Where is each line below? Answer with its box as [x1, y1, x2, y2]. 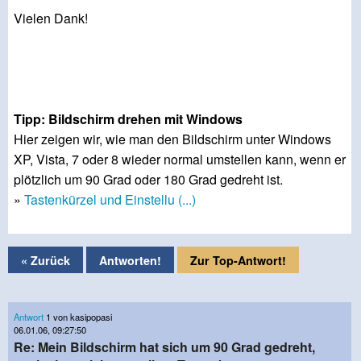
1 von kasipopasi [44, 309, 112, 323]
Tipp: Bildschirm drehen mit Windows [14, 110, 243, 129]
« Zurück [21, 251, 70, 268]
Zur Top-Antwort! [190, 251, 286, 268]
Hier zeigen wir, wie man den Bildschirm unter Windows [14, 130, 331, 149]
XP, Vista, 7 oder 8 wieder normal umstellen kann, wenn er [14, 150, 346, 169]
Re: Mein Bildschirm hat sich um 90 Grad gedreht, [14, 338, 315, 357]
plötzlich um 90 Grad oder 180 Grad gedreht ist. [14, 170, 283, 189]
